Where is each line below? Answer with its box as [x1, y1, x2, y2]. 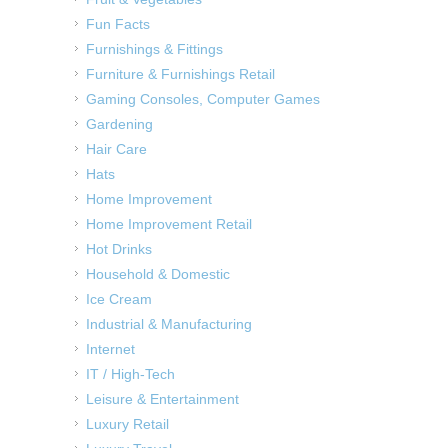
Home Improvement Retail [86, 215, 252, 232]
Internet [86, 340, 135, 357]
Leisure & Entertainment [86, 390, 239, 407]
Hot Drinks [86, 240, 152, 257]
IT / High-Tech [86, 365, 175, 382]
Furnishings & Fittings [86, 40, 223, 57]
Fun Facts [86, 15, 150, 32]
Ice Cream [86, 290, 152, 307]
